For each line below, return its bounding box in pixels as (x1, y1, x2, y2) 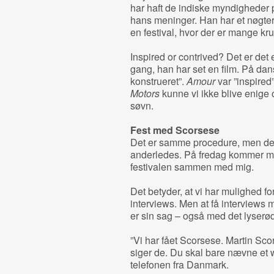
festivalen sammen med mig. (130, 160, 254, 174)
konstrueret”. (130, 74, 187, 88)
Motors (130, 86, 160, 100)
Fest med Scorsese (130, 123, 220, 137)
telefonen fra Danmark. (130, 257, 229, 272)
